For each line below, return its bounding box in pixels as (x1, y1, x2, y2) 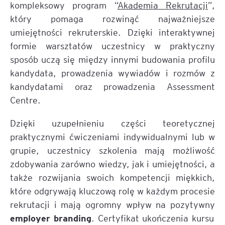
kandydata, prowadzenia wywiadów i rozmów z (10, 67, 215, 79)
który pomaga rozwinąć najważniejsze (10, 13, 215, 25)
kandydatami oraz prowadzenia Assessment (10, 80, 215, 92)
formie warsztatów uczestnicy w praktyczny (10, 40, 215, 52)
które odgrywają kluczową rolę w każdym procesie (10, 185, 215, 197)
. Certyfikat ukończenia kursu (91, 212, 214, 224)
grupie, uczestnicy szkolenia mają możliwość (10, 144, 215, 156)
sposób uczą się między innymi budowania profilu (10, 53, 215, 65)
